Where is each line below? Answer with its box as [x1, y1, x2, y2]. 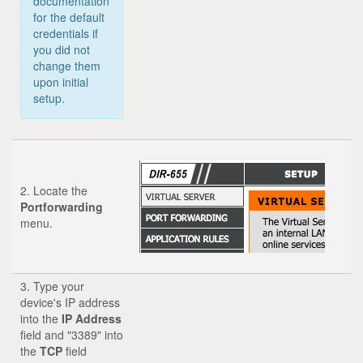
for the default [33, 8, 105, 25]
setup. [33, 89, 65, 106]
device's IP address [20, 293, 120, 310]
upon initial [33, 73, 88, 90]
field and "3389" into [20, 326, 123, 343]
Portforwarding [20, 198, 103, 215]
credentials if [33, 24, 98, 41]
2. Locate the [20, 181, 88, 199]
